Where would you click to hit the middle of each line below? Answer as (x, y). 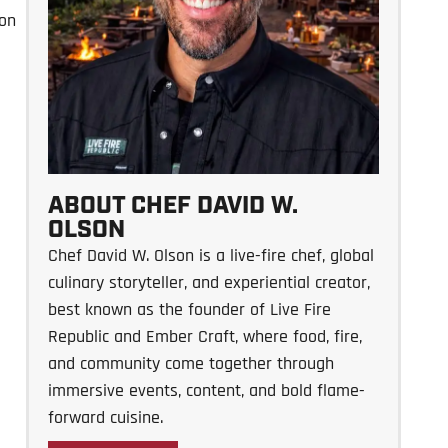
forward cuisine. (105, 417)
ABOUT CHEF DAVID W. (172, 206)
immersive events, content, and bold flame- (206, 390)
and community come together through (190, 363)
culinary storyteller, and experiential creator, (208, 282)
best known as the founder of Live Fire (189, 309)
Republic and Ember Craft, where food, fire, (204, 336)
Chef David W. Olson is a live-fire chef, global (210, 255)
